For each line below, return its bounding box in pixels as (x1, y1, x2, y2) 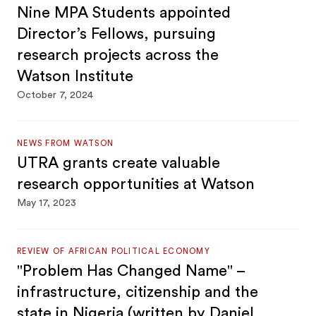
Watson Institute (17, 68, 134, 84)
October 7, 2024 (17, 90, 94, 100)
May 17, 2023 (17, 198, 77, 208)
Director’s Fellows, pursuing (17, 26, 217, 42)
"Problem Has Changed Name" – (17, 263, 246, 279)
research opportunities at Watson (17, 176, 255, 192)
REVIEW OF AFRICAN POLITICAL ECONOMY (17, 248, 210, 255)
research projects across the (17, 47, 219, 63)
